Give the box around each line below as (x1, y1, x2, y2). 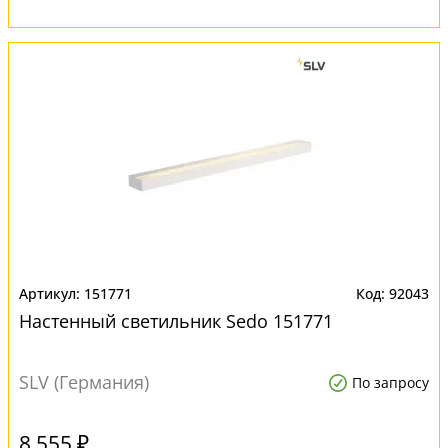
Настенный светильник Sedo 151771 (19, 309, 333, 333)
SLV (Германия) (19, 370, 149, 394)
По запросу (352, 373, 429, 392)
